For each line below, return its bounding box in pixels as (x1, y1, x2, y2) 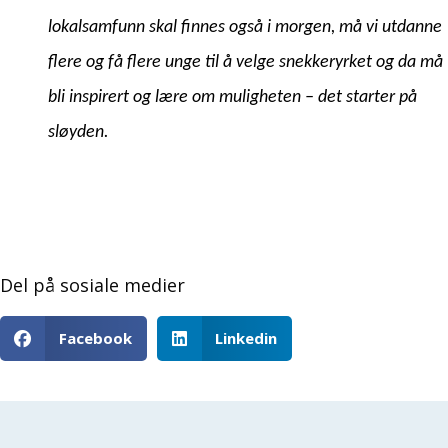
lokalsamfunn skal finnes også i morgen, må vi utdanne (48, 17, 442, 37)
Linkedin (215, 327, 277, 348)
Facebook (58, 327, 132, 348)
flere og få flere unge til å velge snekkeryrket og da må (48, 52, 443, 72)
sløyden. (48, 122, 109, 142)
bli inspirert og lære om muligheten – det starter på (48, 87, 417, 107)
